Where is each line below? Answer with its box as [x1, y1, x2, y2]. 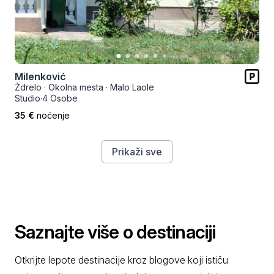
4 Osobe [42, 93, 78, 103]
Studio [15, 93, 40, 103]
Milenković [15, 70, 66, 83]
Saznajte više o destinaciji [15, 221, 215, 243]
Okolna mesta [48, 82, 103, 92]
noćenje [37, 110, 70, 120]
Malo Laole [110, 82, 154, 92]
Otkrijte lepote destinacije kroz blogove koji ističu [15, 254, 228, 266]
